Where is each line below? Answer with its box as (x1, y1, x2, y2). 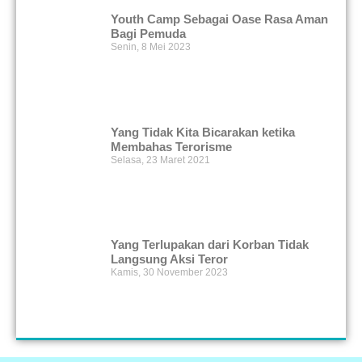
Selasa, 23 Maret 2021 (111, 154, 211, 166)
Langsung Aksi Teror (111, 251, 229, 266)
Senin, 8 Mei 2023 (111, 41, 192, 53)
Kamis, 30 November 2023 (111, 266, 229, 278)
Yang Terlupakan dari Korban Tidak (111, 237, 309, 251)
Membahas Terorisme (111, 139, 233, 154)
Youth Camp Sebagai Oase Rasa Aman (111, 12, 329, 27)
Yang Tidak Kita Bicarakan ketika (111, 124, 296, 139)
